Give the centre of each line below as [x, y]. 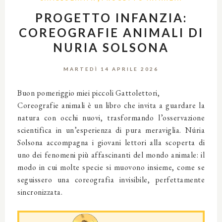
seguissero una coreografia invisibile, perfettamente [111, 179]
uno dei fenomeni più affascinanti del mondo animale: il [111, 155]
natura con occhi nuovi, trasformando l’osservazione [111, 117]
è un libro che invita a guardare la [145, 105]
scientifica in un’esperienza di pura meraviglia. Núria [111, 130]
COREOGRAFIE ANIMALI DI [111, 32]
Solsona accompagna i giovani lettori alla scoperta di [111, 142]
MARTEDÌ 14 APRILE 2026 [111, 69]
